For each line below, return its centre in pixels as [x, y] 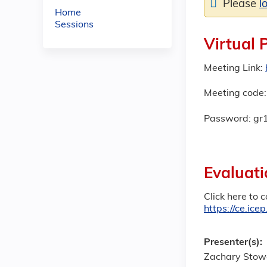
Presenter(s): [234, 242]
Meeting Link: [233, 69]
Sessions [74, 25]
